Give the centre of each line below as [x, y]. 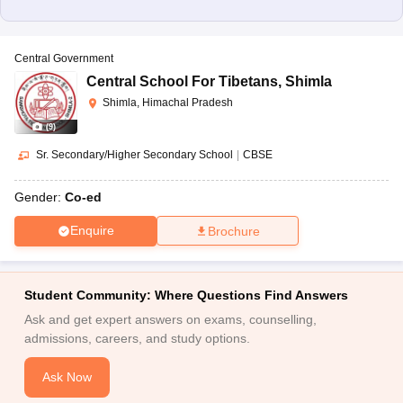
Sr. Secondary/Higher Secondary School [134, 155]
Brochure [234, 231]
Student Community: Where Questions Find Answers [186, 295]
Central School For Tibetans [182, 82]
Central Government [64, 59]
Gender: [40, 197]
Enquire [92, 231]
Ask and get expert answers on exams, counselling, [170, 319]
